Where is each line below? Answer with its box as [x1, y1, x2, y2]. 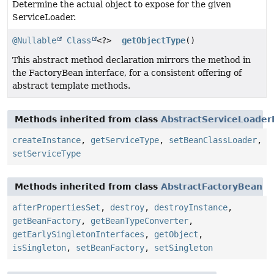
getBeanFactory [12, 215, 81, 226]
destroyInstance [154, 202, 228, 212]
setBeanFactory [76, 242, 144, 253]
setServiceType [12, 148, 81, 158]
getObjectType [122, 35, 186, 45]
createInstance [12, 135, 81, 145]
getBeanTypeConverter [91, 215, 188, 226]
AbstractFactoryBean [161, 181, 262, 191]
